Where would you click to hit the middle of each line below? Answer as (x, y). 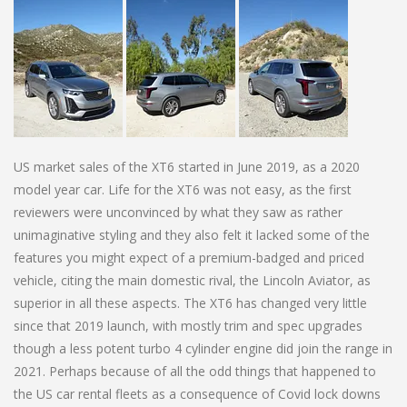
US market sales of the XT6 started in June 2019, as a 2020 (187, 166)
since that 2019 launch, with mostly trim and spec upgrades (188, 325)
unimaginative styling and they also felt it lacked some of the (192, 234)
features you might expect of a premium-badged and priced (189, 257)
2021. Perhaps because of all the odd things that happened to (195, 371)
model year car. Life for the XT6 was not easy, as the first (183, 189)
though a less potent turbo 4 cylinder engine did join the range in (203, 348)
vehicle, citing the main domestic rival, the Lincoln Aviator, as (192, 280)
